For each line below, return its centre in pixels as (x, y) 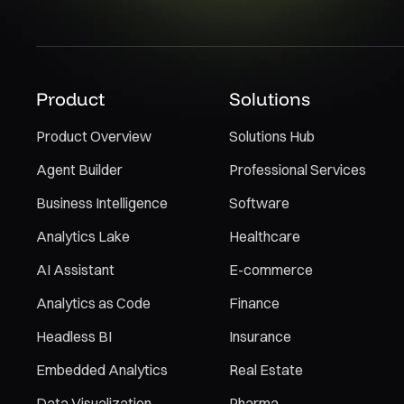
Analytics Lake (83, 236)
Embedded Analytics (102, 370)
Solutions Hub (272, 136)
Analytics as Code (93, 303)
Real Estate (266, 370)
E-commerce (271, 270)
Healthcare (265, 236)
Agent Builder (79, 170)
